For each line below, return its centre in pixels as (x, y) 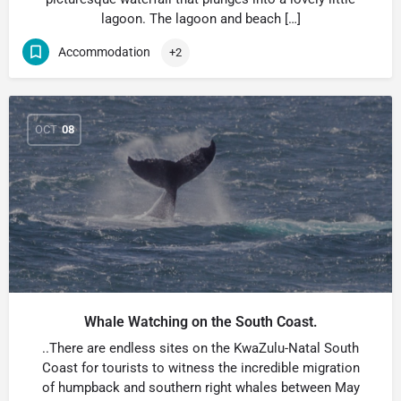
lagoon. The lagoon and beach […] (200, 18)
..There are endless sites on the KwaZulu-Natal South (200, 348)
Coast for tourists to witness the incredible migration (200, 367)
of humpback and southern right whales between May (200, 387)
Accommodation (104, 52)
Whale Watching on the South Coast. (200, 321)
